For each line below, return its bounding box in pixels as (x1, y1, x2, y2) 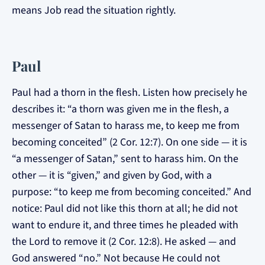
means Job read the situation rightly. (12, 3, 176, 18)
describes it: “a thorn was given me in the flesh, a (12, 102, 229, 117)
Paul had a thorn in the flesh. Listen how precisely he (12, 85, 247, 100)
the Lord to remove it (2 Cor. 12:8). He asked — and (12, 234, 236, 249)
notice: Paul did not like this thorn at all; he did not (12, 201, 238, 216)
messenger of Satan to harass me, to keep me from (12, 118, 240, 133)
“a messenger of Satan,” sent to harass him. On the (12, 151, 238, 166)
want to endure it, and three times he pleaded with (12, 218, 238, 232)
